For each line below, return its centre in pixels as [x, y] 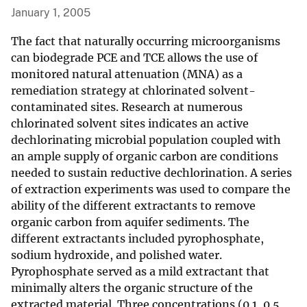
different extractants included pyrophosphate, [137, 239]
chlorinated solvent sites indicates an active [130, 124]
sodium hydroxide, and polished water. [116, 255]
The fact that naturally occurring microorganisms [146, 41]
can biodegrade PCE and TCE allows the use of [134, 58]
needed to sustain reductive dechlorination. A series [151, 173]
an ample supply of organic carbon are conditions [145, 157]
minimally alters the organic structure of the [132, 288]
